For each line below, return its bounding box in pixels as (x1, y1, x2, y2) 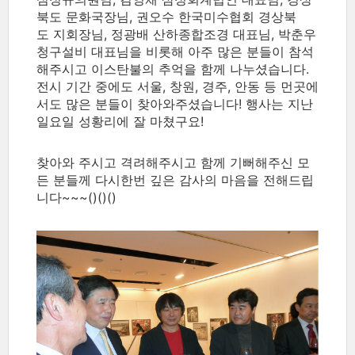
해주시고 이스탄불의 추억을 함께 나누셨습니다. (36, 61, 309, 77)
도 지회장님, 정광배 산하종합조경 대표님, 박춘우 (36, 26, 316, 42)
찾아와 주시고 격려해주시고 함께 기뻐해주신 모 (36, 155, 310, 170)
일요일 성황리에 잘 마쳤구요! (36, 113, 204, 129)
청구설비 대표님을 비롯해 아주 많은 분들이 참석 (36, 44, 314, 59)
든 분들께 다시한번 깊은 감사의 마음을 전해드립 (36, 172, 314, 188)
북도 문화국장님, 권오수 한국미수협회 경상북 (36, 9, 296, 25)
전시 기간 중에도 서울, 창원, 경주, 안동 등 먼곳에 (36, 78, 319, 94)
